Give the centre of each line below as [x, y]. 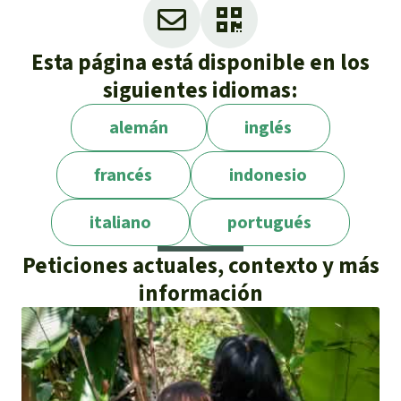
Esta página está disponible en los [200, 62]
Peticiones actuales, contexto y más [200, 266]
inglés [269, 127]
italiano [120, 222]
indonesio [268, 175]
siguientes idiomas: [200, 90]
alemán [138, 127]
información [200, 294]
